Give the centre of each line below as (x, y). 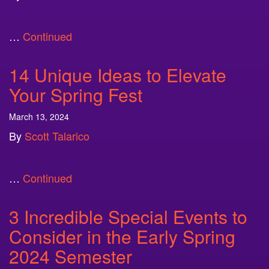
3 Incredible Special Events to (128, 216)
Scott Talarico (57, 136)
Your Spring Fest (76, 95)
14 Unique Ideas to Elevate (118, 75)
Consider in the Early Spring (122, 236)
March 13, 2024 (39, 116)
